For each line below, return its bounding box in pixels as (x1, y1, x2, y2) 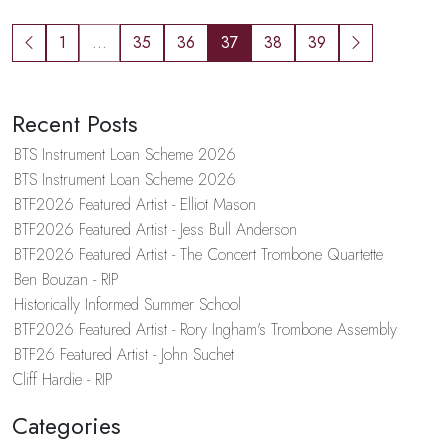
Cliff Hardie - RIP (12, 367, 113, 391)
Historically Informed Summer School (13, 292, 241, 316)
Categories (12, 408, 121, 443)
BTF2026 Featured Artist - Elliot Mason (13, 192, 256, 216)
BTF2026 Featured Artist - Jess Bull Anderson (13, 217, 297, 241)
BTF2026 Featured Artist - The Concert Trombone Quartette (13, 242, 383, 266)
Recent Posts (12, 106, 138, 141)
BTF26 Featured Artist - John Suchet (13, 342, 234, 366)
